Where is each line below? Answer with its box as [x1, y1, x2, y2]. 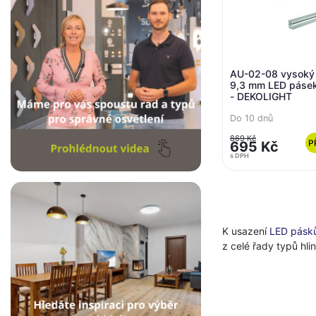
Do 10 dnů [230, 112, 273, 123]
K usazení [222, 225, 269, 237]
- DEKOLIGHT [230, 90, 292, 102]
